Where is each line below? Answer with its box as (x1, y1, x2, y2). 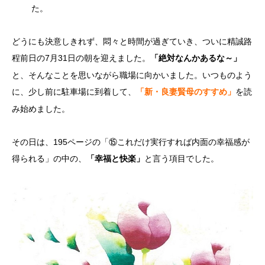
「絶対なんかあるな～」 (150, 53, 241, 63)
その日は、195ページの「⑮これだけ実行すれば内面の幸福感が (12, 137, 250, 147)
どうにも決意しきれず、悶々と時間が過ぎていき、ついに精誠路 (12, 36, 252, 46)
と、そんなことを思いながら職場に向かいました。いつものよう (12, 70, 252, 80)
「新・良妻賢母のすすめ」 (136, 87, 235, 96)
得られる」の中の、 (12, 153, 86, 163)
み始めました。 (12, 104, 70, 114)
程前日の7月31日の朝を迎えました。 (12, 53, 150, 63)
